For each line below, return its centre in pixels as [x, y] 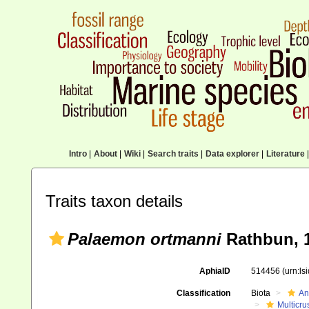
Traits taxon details [114, 201]
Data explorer [232, 154]
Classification [203, 293]
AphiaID [215, 271]
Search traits [173, 154]
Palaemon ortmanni [144, 239]
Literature [285, 154]
